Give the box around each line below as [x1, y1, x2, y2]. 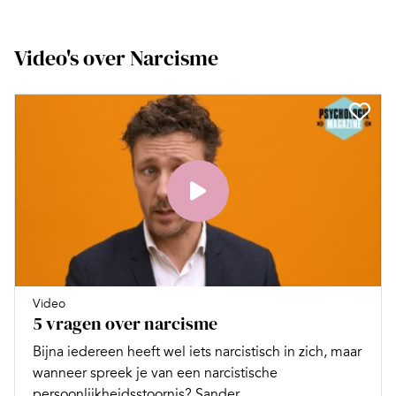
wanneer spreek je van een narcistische [33, 363, 278, 382]
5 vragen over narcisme [33, 310, 217, 336]
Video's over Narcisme [14, 43, 218, 73]
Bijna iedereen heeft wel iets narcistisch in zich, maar [33, 342, 362, 361]
